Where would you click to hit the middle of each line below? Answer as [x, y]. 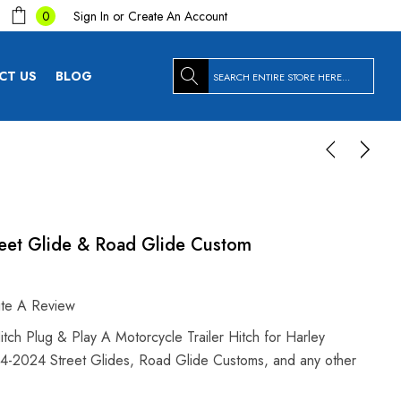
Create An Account [178, 16]
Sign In [91, 16]
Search [194, 69]
